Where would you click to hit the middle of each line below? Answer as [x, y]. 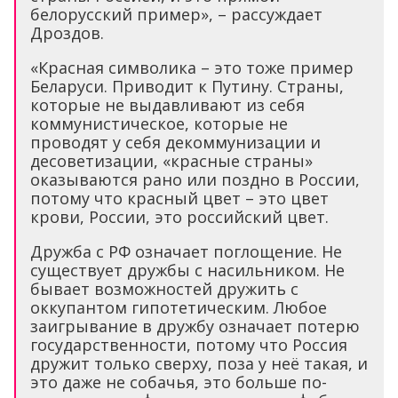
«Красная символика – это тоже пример [192, 67]
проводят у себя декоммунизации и [175, 142]
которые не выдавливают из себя [167, 104]
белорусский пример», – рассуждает [176, 14]
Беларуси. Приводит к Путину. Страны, [187, 86]
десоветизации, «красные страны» [171, 160]
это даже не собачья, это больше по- [179, 382]
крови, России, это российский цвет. [179, 216]
